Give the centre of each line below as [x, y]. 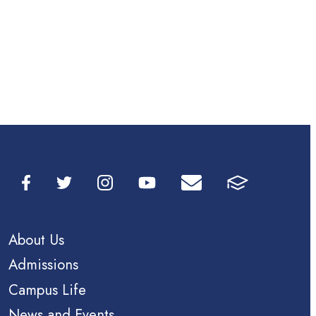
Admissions [44, 265]
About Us [37, 239]
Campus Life [48, 290]
